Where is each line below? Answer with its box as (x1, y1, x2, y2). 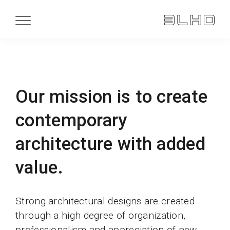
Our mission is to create (15, 86, 208, 107)
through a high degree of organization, (15, 209, 186, 222)
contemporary (15, 109, 127, 131)
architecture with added (15, 133, 205, 155)
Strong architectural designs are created (15, 195, 195, 207)
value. (15, 157, 63, 178)
